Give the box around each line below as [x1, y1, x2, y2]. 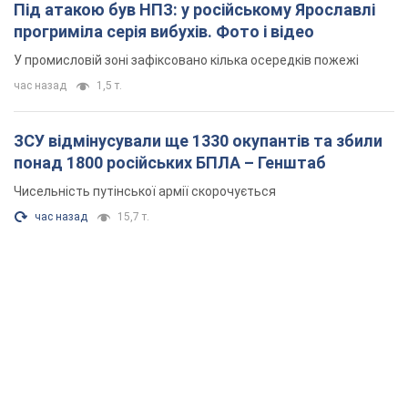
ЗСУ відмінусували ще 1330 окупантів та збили [14, 131, 382, 151]
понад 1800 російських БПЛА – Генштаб [14, 153, 326, 173]
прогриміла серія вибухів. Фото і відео [14, 22, 314, 42]
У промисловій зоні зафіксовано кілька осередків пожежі [14, 53, 359, 68]
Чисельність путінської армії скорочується [14, 184, 276, 199]
